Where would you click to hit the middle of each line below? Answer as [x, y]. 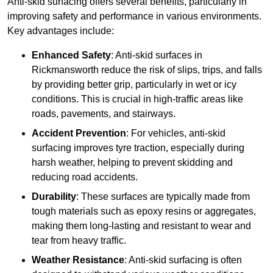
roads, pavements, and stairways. [104, 114]
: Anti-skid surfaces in [157, 55]
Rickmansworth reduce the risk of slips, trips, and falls [147, 70]
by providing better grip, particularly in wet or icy [134, 85]
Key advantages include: [61, 31]
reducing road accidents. [85, 177]
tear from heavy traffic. [79, 241]
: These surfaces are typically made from [163, 197]
